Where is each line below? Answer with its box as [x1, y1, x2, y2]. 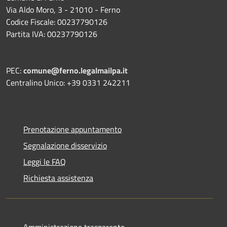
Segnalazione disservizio [23, 139, 107, 152]
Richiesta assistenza [23, 171, 93, 184]
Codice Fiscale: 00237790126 [6, 15, 107, 28]
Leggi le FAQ [23, 155, 66, 168]
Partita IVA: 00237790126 [6, 27, 97, 40]
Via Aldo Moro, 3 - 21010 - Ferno [6, 3, 120, 16]
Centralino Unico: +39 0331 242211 [6, 76, 130, 89]
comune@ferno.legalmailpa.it [23, 64, 128, 77]
